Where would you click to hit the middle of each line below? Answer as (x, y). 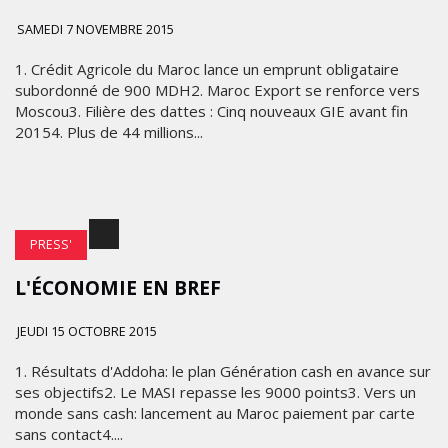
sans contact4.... (69, 434)
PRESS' (51, 244)
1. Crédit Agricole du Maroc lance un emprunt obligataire (207, 69)
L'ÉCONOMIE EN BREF (118, 288)
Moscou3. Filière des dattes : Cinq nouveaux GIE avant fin (211, 111)
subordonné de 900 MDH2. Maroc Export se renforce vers (217, 90)
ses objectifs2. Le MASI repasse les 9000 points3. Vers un (215, 392)
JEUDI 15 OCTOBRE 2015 (87, 331)
